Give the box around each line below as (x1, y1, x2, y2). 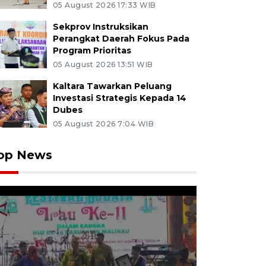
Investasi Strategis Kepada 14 (52, 93, 186, 103)
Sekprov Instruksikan (52, 21, 148, 32)
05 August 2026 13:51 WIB (52, 60, 153, 69)
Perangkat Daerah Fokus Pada (52, 33, 189, 44)
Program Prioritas (52, 45, 131, 56)
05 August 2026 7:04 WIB (52, 119, 154, 128)
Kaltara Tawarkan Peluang (52, 81, 172, 91)
